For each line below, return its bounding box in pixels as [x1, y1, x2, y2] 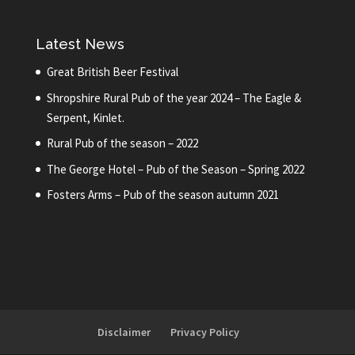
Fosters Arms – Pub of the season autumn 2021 [46, 187, 279, 203]
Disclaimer [97, 325, 151, 340]
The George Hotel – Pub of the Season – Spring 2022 [46, 161, 304, 177]
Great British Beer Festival [46, 64, 178, 80]
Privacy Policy [170, 325, 240, 340]
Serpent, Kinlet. [46, 109, 124, 125]
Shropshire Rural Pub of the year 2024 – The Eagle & [46, 90, 301, 105]
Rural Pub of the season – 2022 [46, 136, 198, 151]
